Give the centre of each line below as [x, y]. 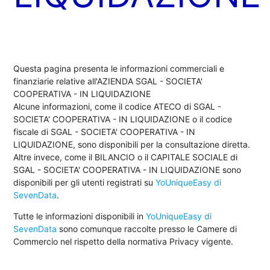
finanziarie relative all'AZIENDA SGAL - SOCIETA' [108, 81]
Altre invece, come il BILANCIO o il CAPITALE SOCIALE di [126, 157]
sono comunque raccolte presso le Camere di [147, 228]
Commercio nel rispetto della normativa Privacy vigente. [124, 241]
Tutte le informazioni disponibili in [80, 216]
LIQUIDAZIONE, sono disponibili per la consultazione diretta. [132, 144]
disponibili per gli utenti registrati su [85, 182]
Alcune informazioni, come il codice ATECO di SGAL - [118, 106]
